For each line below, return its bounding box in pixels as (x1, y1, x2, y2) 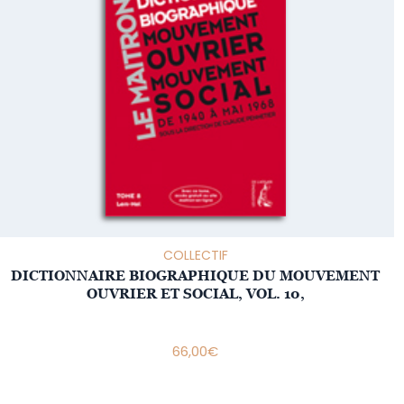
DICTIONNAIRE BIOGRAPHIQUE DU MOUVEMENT (11, 268, 380, 283)
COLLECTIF (162, 246, 228, 264)
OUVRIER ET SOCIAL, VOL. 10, (86, 286, 305, 301)
